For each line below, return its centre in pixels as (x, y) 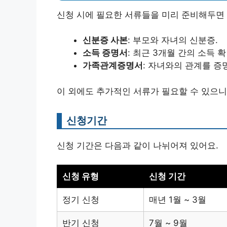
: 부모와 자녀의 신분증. (173, 40)
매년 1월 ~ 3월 (178, 200)
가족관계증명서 (113, 66)
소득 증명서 (105, 53)
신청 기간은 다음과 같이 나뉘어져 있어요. (138, 145)
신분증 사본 (105, 40)
